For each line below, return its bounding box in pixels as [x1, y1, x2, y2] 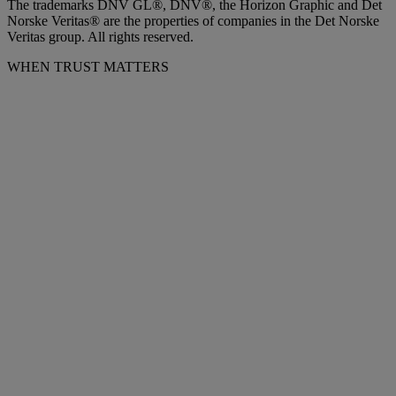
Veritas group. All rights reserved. [7, 28, 194, 44]
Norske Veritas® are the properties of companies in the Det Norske [7, 12, 379, 28]
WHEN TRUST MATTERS [7, 58, 169, 74]
